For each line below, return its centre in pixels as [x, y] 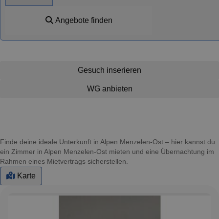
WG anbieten [109, 88]
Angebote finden [83, 20]
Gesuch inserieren [109, 70]
